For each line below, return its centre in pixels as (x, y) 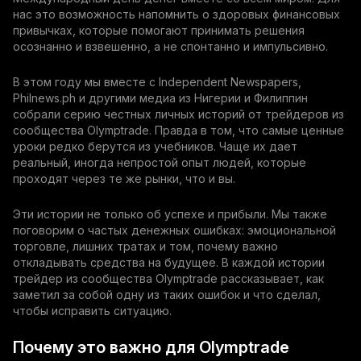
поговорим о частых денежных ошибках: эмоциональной (174, 230)
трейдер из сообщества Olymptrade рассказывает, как (168, 278)
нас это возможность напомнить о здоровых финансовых (176, 14)
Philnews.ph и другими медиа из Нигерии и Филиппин (160, 98)
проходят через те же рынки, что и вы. (124, 178)
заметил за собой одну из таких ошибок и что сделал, (167, 295)
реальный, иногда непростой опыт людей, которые (160, 162)
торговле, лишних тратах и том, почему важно (145, 246)
